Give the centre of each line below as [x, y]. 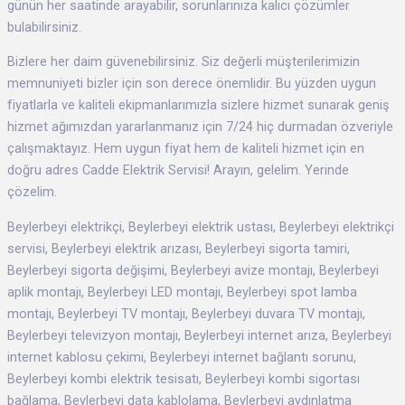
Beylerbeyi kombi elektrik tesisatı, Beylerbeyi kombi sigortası [184, 378]
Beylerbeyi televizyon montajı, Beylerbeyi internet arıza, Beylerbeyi [199, 335]
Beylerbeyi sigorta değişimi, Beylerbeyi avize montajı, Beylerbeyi [193, 270]
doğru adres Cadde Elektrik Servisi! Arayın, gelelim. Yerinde [178, 170]
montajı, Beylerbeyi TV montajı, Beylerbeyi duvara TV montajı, [186, 313]
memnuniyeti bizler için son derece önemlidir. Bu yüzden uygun [192, 84]
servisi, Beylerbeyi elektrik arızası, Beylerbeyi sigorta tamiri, [179, 248]
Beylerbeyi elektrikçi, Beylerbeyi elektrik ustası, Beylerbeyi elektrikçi [201, 226]
